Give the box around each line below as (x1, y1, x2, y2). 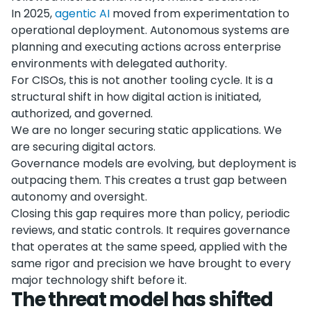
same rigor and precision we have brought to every (11, 255, 291, 271)
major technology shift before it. (11, 272, 187, 288)
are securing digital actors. (11, 139, 155, 155)
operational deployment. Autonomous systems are (11, 22, 289, 38)
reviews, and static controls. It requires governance (11, 222, 290, 238)
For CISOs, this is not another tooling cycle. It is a (11, 72, 273, 88)
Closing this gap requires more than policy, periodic (11, 205, 290, 221)
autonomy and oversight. (11, 189, 147, 205)
